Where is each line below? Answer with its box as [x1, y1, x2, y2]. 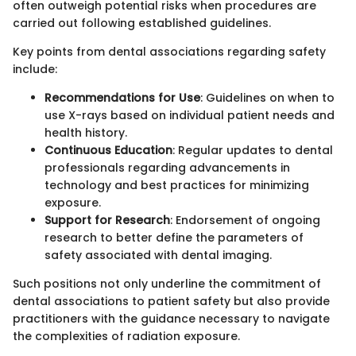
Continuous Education [44, 141, 172, 158]
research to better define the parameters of [44, 229, 304, 246]
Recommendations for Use [44, 89, 200, 106]
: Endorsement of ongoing [170, 211, 320, 228]
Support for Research [44, 211, 170, 228]
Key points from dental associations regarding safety [13, 43, 326, 60]
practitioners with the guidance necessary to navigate [13, 310, 330, 327]
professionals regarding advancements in [44, 159, 290, 176]
